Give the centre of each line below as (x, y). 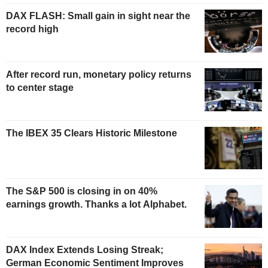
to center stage (40, 87)
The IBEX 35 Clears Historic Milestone (92, 133)
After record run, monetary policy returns (99, 74)
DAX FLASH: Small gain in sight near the (98, 16)
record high (32, 29)
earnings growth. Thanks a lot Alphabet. (96, 205)
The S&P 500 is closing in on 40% (82, 191)
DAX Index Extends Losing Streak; (85, 250)
